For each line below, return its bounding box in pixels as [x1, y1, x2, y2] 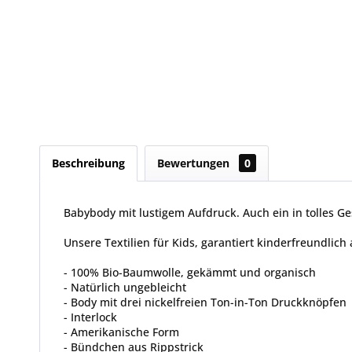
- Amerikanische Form [64, 324, 179, 339]
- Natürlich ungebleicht [64, 279, 186, 295]
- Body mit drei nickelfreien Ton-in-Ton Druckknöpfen [64, 294, 346, 310]
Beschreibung [52, 155, 125, 170]
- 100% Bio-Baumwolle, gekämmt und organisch [64, 264, 316, 280]
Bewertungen [157, 155, 233, 170]
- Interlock [64, 309, 117, 324]
